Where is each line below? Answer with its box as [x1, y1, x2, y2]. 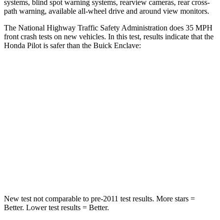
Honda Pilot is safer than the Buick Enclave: [4, 41, 141, 50]
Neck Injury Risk [54, 163, 99, 170]
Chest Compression [50, 140, 102, 148]
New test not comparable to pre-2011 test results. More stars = [4, 194, 195, 203]
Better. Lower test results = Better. [4, 203, 109, 212]
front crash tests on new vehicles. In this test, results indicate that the [4, 32, 214, 41]
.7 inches [146, 140, 170, 148]
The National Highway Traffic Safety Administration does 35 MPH [4, 23, 213, 32]
